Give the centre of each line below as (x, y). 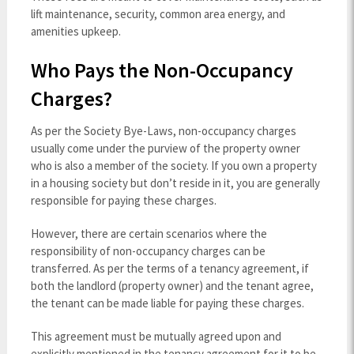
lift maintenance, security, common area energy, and (158, 14)
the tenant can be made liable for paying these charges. (167, 303)
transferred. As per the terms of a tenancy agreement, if (169, 268)
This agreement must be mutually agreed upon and (156, 336)
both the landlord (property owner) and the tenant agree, (172, 286)
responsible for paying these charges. (123, 200)
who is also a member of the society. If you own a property (173, 166)
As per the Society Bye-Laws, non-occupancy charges (163, 131)
